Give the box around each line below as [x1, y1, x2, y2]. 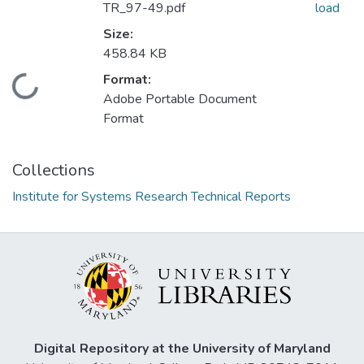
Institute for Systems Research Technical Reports [12, 188, 291, 206]
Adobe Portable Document [103, 90, 257, 109]
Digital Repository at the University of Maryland [33, 340, 331, 357]
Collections [12, 159, 95, 182]
